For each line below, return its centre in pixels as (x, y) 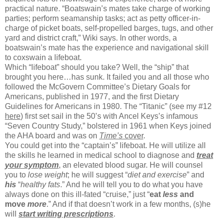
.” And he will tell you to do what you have (131, 185)
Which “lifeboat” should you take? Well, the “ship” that (97, 67)
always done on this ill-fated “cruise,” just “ (77, 195)
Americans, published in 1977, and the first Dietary (92, 97)
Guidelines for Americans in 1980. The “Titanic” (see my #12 (108, 107)
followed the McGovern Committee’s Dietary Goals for (98, 87)
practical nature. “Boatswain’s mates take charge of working (108, 9)
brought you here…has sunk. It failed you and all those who (107, 77)
